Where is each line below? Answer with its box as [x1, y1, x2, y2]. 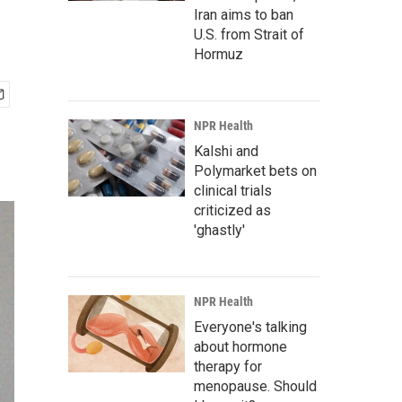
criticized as [194, 202, 271, 219]
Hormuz [194, 46, 243, 63]
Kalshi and [194, 143, 258, 160]
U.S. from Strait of [194, 26, 304, 43]
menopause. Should [194, 378, 317, 395]
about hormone [194, 338, 287, 355]
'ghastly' [194, 222, 245, 239]
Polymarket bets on [194, 162, 317, 179]
